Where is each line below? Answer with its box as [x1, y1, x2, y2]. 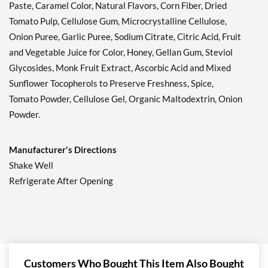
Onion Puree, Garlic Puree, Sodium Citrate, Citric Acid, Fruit [9, 31, 241, 42]
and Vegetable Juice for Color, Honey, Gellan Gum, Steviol [9, 47, 233, 58]
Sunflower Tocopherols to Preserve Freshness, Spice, [9, 78, 214, 89]
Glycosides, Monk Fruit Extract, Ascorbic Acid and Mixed [9, 62, 231, 74]
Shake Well [9, 160, 53, 171]
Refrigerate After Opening [9, 175, 113, 187]
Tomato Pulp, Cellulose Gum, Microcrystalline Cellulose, [9, 16, 227, 27]
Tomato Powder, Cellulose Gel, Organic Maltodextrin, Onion [9, 93, 242, 105]
